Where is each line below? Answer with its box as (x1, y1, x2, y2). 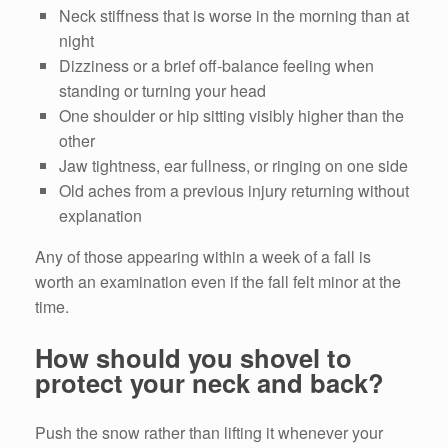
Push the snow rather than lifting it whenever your (35, 421, 383, 445)
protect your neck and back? (35, 363, 384, 401)
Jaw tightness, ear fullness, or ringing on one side (59, 154, 408, 178)
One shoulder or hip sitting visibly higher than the (59, 104, 404, 128)
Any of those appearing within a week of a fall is (35, 245, 371, 269)
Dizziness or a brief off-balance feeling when (59, 54, 374, 78)
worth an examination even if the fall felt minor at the (35, 270, 401, 294)
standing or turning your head (59, 79, 266, 103)
